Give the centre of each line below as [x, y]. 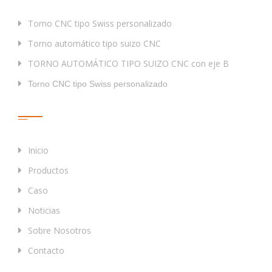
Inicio [38, 151]
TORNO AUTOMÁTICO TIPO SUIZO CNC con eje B [128, 64]
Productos [48, 171]
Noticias [44, 211]
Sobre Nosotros [59, 231]
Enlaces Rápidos [59, 106]
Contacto [46, 251]
